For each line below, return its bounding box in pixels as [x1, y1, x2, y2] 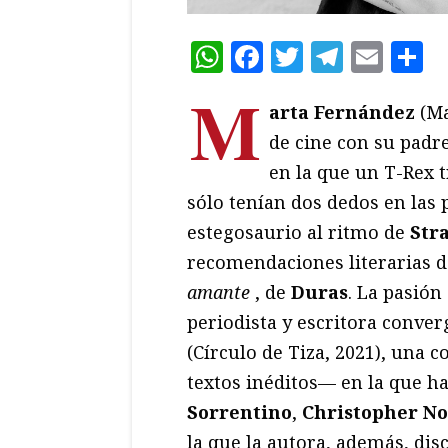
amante [187, 279, 250, 304]
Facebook [263, 34, 409, 78]
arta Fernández [269, 99, 415, 124]
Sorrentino [187, 399, 292, 424]
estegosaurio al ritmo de [187, 219, 410, 244]
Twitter [303, 34, 420, 78]
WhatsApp [223, 34, 386, 78]
